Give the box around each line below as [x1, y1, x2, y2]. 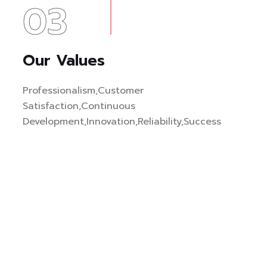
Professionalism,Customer [23, 83, 144, 98]
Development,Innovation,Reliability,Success [23, 114, 222, 129]
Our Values [23, 48, 105, 72]
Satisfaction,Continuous [23, 98, 136, 113]
